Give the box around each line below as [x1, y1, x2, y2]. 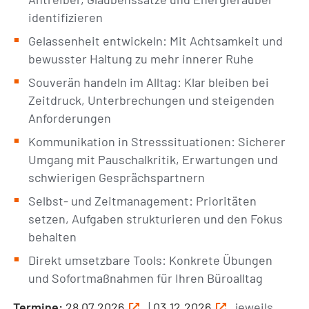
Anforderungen [28, 110, 112, 126]
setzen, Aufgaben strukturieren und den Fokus [28, 211, 283, 226]
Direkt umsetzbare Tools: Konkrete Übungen [28, 252, 273, 268]
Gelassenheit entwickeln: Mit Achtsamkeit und [28, 33, 283, 48]
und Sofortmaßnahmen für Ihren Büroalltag [28, 270, 263, 286]
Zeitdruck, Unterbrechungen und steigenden [28, 92, 275, 108]
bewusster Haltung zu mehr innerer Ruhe [28, 51, 255, 66]
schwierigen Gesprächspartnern [28, 170, 206, 185]
